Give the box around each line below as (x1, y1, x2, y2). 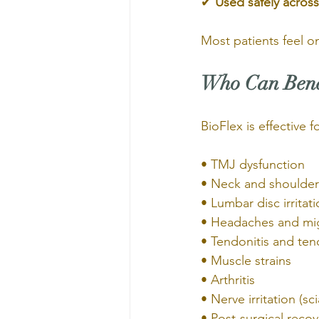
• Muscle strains (201, 253, 291, 268)
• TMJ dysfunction (201, 157, 305, 172)
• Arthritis (201, 272, 255, 288)
